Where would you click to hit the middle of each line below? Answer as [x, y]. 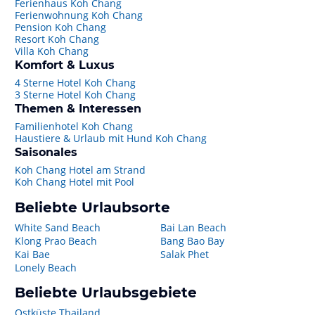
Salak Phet [184, 254]
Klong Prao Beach [56, 241]
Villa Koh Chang [52, 51]
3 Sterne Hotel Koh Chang [75, 95]
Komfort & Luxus [65, 65]
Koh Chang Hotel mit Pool [75, 182]
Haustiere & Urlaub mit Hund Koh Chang [111, 138]
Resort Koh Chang [57, 39]
